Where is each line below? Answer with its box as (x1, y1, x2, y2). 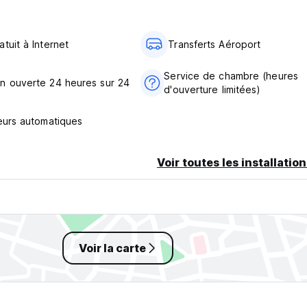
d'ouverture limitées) (164, 84, 261, 96)
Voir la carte (79, 241, 146, 256)
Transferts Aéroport (168, 38, 261, 51)
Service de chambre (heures (164, 70, 298, 82)
